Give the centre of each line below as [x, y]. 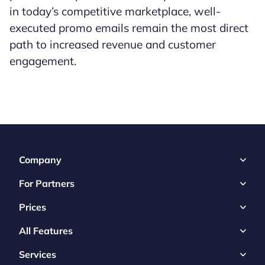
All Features [46, 231]
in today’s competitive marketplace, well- [115, 11]
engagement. [43, 61]
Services [38, 255]
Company [40, 160]
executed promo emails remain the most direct [129, 28]
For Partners [47, 184]
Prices [33, 207]
